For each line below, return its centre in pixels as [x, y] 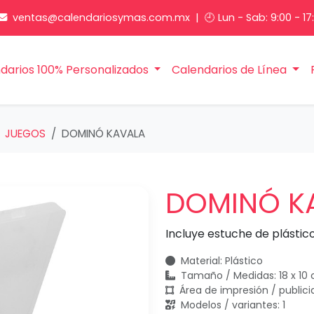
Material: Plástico [220, 261]
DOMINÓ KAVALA [103, 134]
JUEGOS [25, 134]
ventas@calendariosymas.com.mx [101, 18]
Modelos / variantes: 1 [232, 305]
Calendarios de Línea [231, 70]
